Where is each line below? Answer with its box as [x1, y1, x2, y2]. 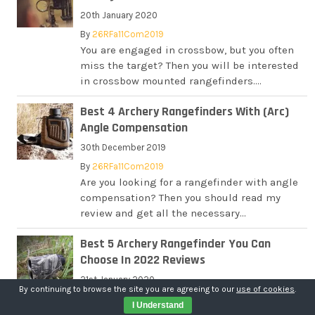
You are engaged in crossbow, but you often [80, 44, 295, 56]
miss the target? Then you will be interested [80, 59, 300, 72]
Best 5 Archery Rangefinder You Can [80, 236, 271, 252]
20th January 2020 [80, 10, 158, 20]
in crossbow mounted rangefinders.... [80, 75, 262, 87]
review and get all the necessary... [80, 207, 247, 219]
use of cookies [236, 284, 295, 294]
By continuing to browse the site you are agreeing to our [19, 284, 236, 294]
